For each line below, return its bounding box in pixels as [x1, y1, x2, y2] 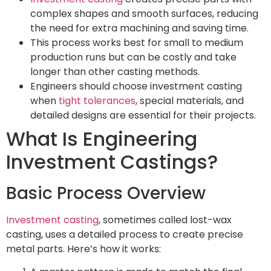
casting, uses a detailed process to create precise [6, 227, 243, 241]
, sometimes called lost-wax [99, 212, 232, 227]
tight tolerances [59, 93, 135, 108]
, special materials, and [135, 93, 244, 108]
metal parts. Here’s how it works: [6, 241, 161, 256]
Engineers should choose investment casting [30, 79, 242, 93]
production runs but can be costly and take [30, 50, 237, 64]
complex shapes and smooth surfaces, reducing [30, 6, 258, 21]
